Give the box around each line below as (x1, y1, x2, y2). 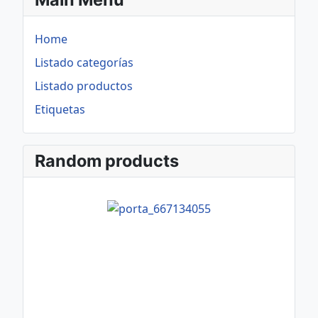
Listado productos (35, 78, 133, 94)
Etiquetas (35, 102, 85, 118)
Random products (35, 150, 179, 172)
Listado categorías (35, 55, 133, 71)
